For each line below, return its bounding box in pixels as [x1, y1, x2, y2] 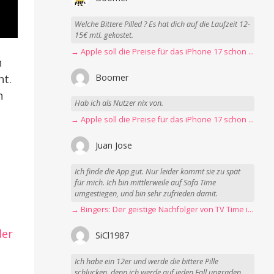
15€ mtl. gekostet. [75, 29, 134, 40]
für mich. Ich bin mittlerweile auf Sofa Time [75, 177, 217, 188]
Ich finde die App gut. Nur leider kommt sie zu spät [75, 166, 241, 177]
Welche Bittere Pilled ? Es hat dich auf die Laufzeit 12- [75, 18, 251, 29]
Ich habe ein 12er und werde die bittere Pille [75, 256, 219, 267]
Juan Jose [95, 139, 133, 151]
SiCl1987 [95, 229, 130, 242]
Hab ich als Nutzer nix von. [75, 98, 164, 109]
